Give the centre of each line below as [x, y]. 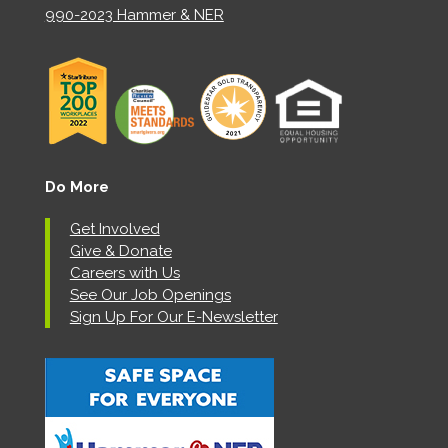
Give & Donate [120, 251]
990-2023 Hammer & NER [134, 15]
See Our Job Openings [150, 295]
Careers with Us [124, 273]
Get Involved [114, 229]
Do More [76, 187]
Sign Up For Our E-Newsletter [173, 317]
